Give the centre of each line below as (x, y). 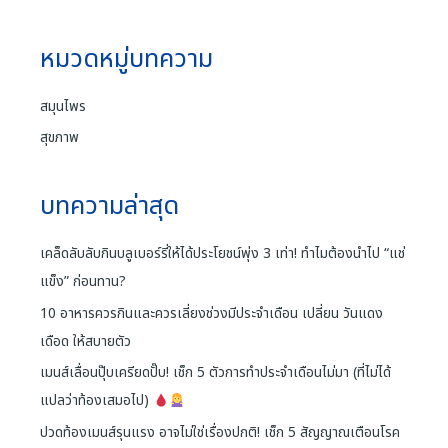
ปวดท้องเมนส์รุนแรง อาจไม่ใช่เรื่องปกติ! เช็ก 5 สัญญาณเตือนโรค (220, 432)
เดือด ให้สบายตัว (85, 341)
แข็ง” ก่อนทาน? (83, 282)
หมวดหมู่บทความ (126, 59)
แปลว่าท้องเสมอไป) (96, 401)
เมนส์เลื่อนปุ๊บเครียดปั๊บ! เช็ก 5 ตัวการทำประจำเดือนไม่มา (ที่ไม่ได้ (215, 373)
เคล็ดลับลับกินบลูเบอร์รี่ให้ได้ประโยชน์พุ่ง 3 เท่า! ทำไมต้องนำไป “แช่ (222, 254)
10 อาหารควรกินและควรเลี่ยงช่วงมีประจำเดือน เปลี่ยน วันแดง (211, 313)
